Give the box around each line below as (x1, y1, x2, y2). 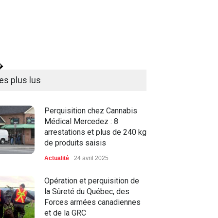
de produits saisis (44, 138, 106, 148)
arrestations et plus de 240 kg (44, 127, 146, 137)
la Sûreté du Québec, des (44, 187, 129, 197)
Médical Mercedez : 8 (44, 117, 118, 127)
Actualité (44, 155, 69, 162)
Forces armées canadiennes (44, 198, 141, 207)
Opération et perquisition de (44, 176, 139, 186)
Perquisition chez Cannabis (44, 106, 137, 116)
